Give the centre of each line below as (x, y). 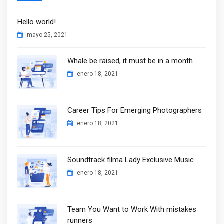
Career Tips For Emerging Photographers (135, 110)
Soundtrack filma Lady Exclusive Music (131, 160)
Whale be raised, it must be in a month (130, 61)
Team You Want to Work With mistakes (132, 209)
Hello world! (37, 22)
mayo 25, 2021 (47, 35)
